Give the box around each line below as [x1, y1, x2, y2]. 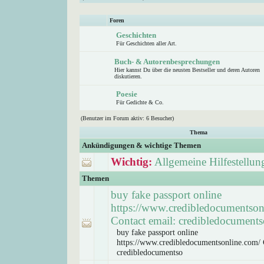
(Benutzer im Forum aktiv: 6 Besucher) [81, 115, 174, 121]
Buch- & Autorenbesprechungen [114, 57, 220, 66]
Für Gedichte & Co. [116, 99, 164, 105]
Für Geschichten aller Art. [116, 40, 177, 47]
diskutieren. [114, 73, 142, 80]
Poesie [116, 90, 137, 98]
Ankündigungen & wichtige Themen [82, 141, 201, 150]
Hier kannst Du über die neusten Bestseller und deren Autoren [114, 67, 260, 73]
